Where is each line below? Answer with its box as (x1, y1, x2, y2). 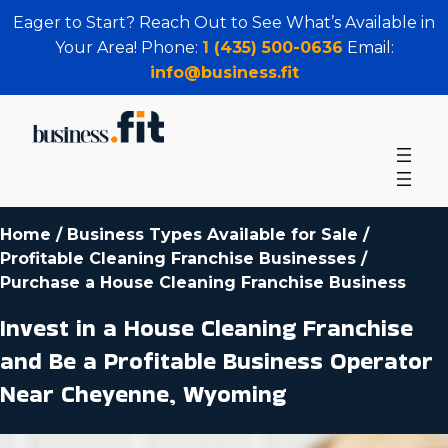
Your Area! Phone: (54, 38, 202, 57)
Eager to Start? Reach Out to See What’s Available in (13, 13, 435, 32)
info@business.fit (149, 63, 299, 82)
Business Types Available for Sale (67, 225, 358, 244)
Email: (342, 38, 394, 57)
